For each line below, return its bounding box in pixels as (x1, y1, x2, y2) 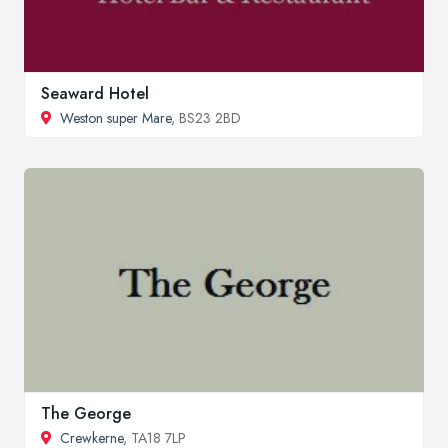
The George (41, 401, 131, 425)
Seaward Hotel (41, 81, 149, 105)
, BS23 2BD (171, 107, 241, 128)
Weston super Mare (60, 107, 171, 128)
